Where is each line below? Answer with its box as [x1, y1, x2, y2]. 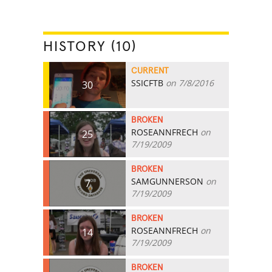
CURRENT [131, 66, 169, 75]
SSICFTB [131, 76, 164, 89]
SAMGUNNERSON [131, 175, 204, 187]
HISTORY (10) [43, 39, 137, 54]
